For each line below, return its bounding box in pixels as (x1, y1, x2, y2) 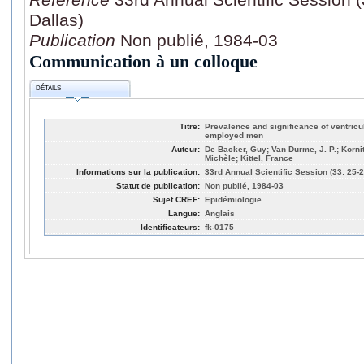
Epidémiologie (205, 194, 262, 204)
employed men (205, 130, 263, 140)
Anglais (205, 208, 235, 218)
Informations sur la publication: (76, 167, 200, 176)
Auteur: (171, 144, 200, 154)
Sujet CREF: (153, 194, 200, 204)
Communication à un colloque (29, 50, 258, 71)
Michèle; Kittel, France (205, 153, 293, 162)
